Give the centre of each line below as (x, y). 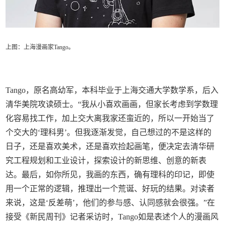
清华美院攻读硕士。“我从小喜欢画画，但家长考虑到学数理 (112, 104)
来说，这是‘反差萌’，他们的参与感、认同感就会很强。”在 (110, 203)
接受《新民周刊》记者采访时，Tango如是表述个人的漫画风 (112, 217)
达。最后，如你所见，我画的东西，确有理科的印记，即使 (110, 175)
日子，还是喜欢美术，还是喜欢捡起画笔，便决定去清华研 (110, 147)
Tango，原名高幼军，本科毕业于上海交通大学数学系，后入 (112, 90)
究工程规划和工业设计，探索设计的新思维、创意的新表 (106, 161)
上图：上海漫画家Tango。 (40, 47)
